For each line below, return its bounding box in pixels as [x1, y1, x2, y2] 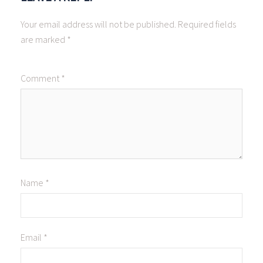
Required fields [178, 18, 236, 31]
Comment [21, 72, 61, 85]
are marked [21, 33, 67, 46]
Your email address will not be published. [21, 18, 176, 31]
